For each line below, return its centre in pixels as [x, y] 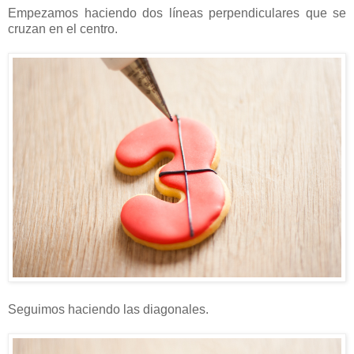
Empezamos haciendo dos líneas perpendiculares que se [177, 13]
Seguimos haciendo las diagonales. [108, 309]
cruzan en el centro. [63, 29]
